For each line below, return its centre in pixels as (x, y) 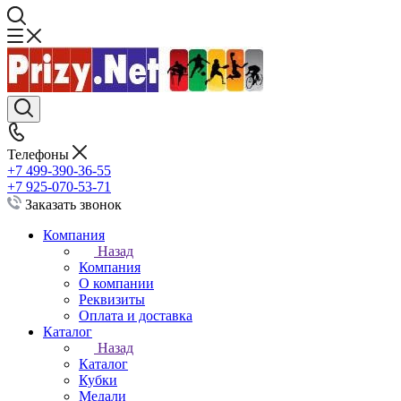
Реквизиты (112, 299)
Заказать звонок (73, 205)
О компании (116, 283)
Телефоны (40, 154)
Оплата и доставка (136, 316)
